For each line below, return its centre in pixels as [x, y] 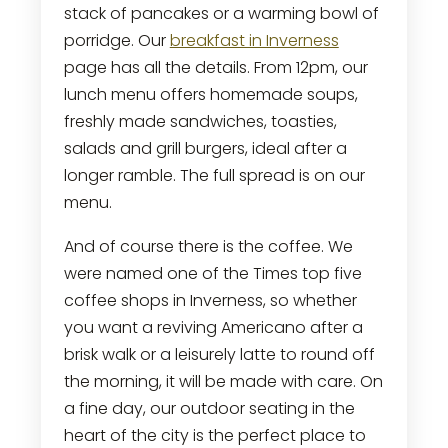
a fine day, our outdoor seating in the [209, 408]
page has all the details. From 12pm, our [215, 67]
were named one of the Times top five [212, 273]
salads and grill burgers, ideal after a [205, 148]
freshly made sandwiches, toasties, [200, 121]
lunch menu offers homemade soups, [210, 94]
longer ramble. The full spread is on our [214, 175]
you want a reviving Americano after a [213, 327]
